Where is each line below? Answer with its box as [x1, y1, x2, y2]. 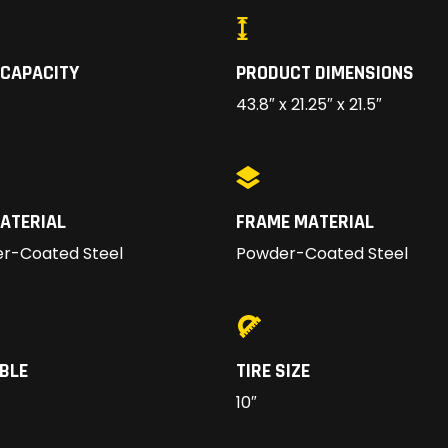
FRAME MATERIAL [236, 209, 374, 236]
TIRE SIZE [236, 358, 310, 385]
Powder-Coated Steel [236, 242, 408, 266]
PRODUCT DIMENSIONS [236, 60, 414, 87]
